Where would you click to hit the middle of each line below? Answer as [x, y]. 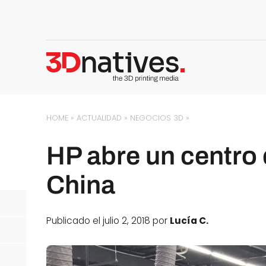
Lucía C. [189, 221]
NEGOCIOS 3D [157, 118]
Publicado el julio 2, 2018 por [108, 221]
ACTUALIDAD [99, 118]
